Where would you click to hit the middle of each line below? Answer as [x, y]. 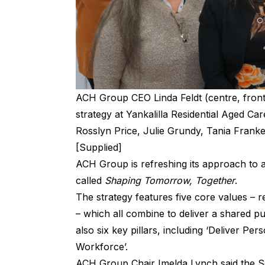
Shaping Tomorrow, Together [170, 181]
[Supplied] [99, 148]
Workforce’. [102, 247]
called [90, 181]
